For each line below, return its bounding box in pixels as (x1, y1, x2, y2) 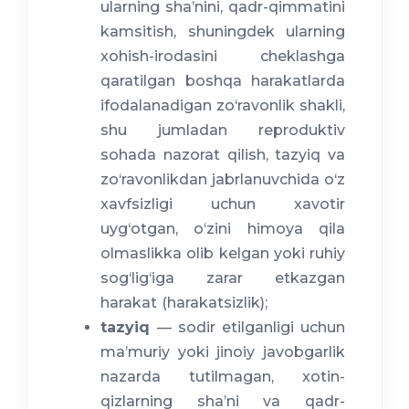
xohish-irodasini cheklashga (100, 47, 345, 66)
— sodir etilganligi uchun (157, 319, 345, 337)
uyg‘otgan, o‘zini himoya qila (100, 220, 345, 238)
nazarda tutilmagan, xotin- (100, 368, 345, 386)
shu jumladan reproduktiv (100, 121, 345, 140)
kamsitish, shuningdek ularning (100, 23, 345, 41)
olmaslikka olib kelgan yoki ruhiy (100, 245, 345, 263)
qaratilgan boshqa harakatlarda (100, 72, 345, 90)
